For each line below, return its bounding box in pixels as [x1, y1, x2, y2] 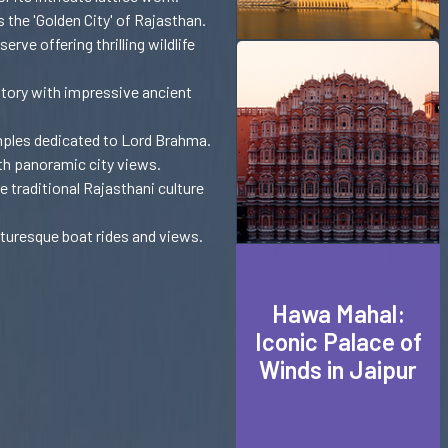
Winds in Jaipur [259, 355, 417, 384]
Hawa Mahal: [271, 299, 405, 328]
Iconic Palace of [254, 327, 422, 356]
